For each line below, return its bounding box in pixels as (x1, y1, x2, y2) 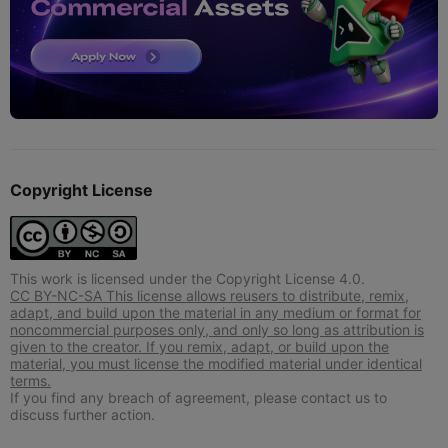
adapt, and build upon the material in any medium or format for (10, 304, 421, 322)
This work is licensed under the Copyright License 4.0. (10, 270, 365, 288)
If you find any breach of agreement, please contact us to (10, 389, 387, 407)
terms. (10, 372, 51, 390)
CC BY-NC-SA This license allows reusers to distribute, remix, (10, 287, 409, 305)
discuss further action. (10, 406, 155, 424)
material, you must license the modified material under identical (10, 355, 422, 373)
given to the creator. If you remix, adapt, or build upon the (10, 338, 389, 356)
